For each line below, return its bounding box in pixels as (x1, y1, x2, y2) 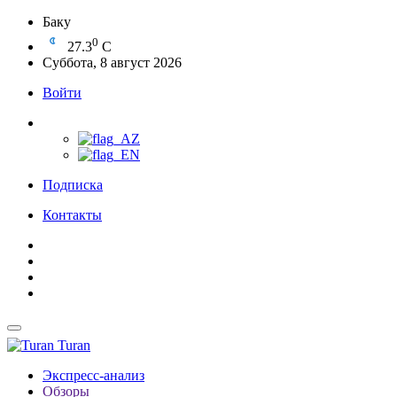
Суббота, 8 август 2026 (43, 55, 182, 70)
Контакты (43, 207, 102, 222)
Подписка (43, 177, 103, 192)
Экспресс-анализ (43, 368, 144, 383)
